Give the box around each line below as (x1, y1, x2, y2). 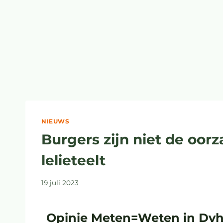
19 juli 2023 (41, 178, 79, 187)
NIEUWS (41, 117, 70, 125)
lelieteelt (41, 151, 106, 169)
